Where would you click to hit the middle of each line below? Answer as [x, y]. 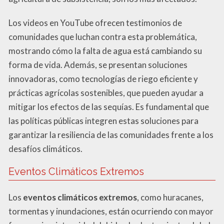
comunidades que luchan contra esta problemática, [103, 36]
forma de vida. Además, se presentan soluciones [98, 64]
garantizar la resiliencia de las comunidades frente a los [111, 134]
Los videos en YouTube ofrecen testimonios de [95, 22]
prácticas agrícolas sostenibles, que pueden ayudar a [106, 92]
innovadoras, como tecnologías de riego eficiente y [103, 78]
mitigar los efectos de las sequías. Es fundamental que [109, 106]
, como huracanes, [170, 197]
